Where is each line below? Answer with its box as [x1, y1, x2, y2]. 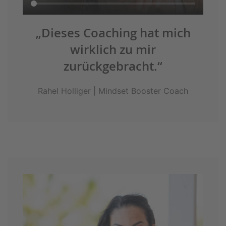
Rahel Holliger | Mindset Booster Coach [38, 86, 188, 96]
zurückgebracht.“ [64, 58, 162, 75]
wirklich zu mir [70, 41, 156, 58]
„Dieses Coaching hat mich [35, 25, 191, 41]
